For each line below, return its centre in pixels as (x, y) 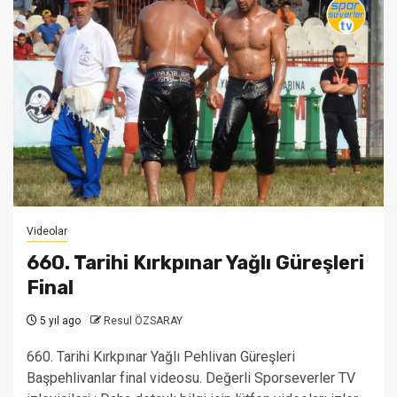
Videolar (47, 231)
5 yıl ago (59, 321)
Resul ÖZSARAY (143, 321)
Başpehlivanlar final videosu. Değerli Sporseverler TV (191, 378)
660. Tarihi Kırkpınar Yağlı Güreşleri (195, 263)
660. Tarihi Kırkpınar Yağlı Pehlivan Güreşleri (161, 357)
